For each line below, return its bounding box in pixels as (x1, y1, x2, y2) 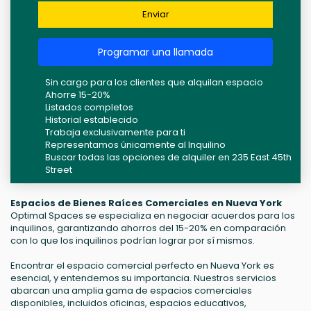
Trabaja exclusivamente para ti (45, 126, 185, 140)
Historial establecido (45, 113, 138, 127)
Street (45, 163, 72, 177)
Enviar (142, 8, 169, 22)
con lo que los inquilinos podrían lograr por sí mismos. (10, 234, 255, 248)
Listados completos (45, 101, 133, 115)
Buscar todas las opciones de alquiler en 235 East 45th (45, 151, 292, 165)
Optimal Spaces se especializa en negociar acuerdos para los (10, 209, 295, 223)
